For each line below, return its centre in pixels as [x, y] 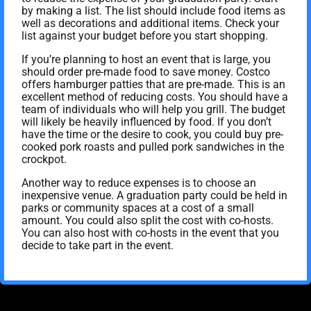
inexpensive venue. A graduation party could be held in [154, 195]
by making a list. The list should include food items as [153, 10]
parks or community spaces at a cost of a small [138, 208]
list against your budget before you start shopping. [145, 35]
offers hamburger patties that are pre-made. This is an [153, 84]
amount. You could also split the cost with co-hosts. [148, 220]
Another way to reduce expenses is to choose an [139, 183]
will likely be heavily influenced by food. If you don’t [146, 121]
